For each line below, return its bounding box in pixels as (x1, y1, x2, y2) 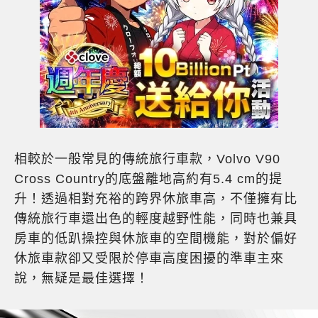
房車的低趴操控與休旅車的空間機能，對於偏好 (14, 231, 297, 246)
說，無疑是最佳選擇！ (14, 271, 149, 286)
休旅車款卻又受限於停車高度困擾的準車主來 (14, 251, 284, 266)
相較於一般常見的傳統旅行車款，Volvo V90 (14, 152, 280, 167)
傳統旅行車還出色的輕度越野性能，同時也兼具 (14, 212, 297, 226)
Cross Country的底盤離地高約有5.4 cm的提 (14, 172, 283, 187)
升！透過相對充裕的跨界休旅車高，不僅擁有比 (14, 192, 297, 207)
